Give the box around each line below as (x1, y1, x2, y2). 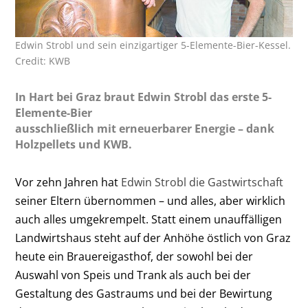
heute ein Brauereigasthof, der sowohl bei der (15, 249, 254, 265)
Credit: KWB (15, 54, 71, 68)
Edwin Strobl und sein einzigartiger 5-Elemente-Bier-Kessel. (15, 38, 291, 52)
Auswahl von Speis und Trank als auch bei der (15, 267, 252, 283)
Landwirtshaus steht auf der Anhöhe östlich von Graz (15, 230, 291, 246)
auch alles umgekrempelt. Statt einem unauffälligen (15, 212, 283, 228)
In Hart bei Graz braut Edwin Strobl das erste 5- (15, 89, 272, 105)
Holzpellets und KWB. (15, 137, 133, 153)
